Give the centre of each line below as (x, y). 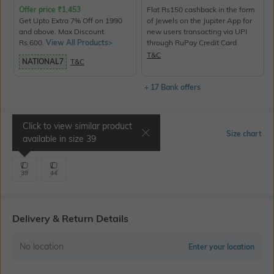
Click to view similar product (77, 126)
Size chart (244, 133)
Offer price (38, 9)
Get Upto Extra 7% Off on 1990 (71, 20)
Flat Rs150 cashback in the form (201, 9)
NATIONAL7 (43, 61)
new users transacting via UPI (197, 31)
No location (42, 246)
